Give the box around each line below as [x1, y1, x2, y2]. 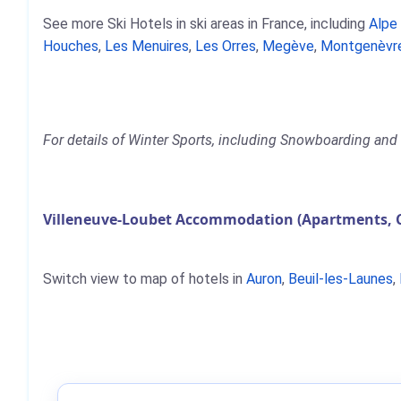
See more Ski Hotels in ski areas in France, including [43, 15, 369, 32]
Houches [43, 38, 98, 55]
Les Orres [195, 38, 256, 55]
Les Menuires [105, 38, 189, 55]
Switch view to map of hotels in [43, 270, 246, 287]
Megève [262, 38, 314, 55]
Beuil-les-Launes [288, 270, 393, 287]
